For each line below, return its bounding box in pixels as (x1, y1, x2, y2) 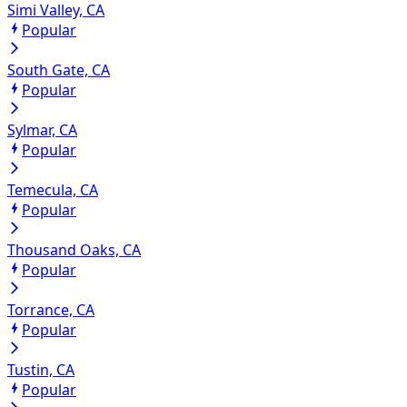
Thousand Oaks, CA (7, 240, 141, 261)
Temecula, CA (7, 180, 98, 201)
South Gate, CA (7, 60, 110, 81)
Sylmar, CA (7, 120, 77, 141)
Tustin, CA (7, 360, 74, 381)
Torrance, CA (7, 300, 94, 321)
